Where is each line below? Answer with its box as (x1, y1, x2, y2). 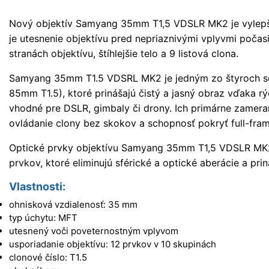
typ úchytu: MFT (9, 212, 77, 224)
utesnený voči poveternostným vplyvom (9, 225, 178, 237)
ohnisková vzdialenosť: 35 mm (9, 199, 138, 211)
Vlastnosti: (9, 180, 65, 193)
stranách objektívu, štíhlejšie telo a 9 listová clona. (9, 47, 238, 59)
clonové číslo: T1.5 (9, 252, 87, 264)
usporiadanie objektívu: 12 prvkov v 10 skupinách (9, 238, 216, 250)
